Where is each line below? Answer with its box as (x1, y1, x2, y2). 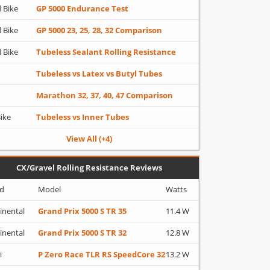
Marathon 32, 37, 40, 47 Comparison (36, 90, 173, 101)
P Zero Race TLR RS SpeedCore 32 (38, 249, 165, 260)
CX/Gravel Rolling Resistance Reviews (16, 162, 162, 173)
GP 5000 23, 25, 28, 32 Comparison (36, 25, 162, 36)
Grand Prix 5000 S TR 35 (38, 206, 127, 216)
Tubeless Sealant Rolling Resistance (36, 46, 176, 57)
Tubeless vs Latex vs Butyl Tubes (36, 68, 162, 79)
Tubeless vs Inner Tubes (36, 111, 129, 122)
